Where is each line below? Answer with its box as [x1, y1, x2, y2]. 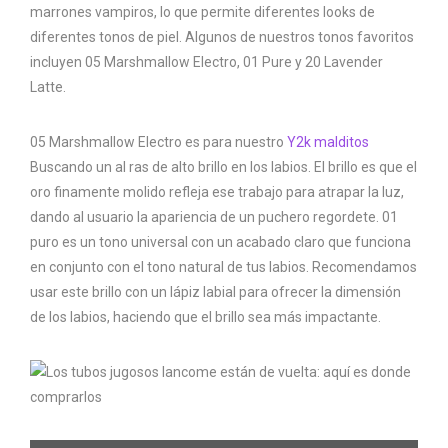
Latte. [30, 79, 66, 96]
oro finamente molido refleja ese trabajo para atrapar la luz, [30, 184, 404, 201]
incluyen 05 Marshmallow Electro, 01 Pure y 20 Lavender [30, 54, 383, 71]
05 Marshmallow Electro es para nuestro [30, 134, 287, 151]
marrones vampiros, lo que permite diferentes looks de [30, 4, 375, 21]
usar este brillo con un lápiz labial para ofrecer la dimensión [30, 284, 401, 301]
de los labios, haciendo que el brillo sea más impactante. [30, 309, 381, 326]
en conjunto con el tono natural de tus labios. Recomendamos [30, 259, 417, 276]
